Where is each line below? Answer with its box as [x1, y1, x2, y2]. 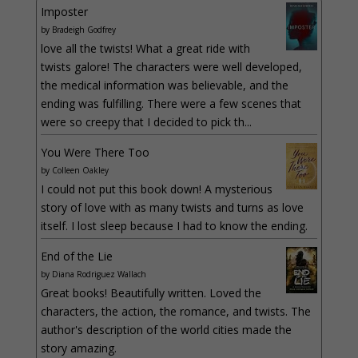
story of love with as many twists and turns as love [40, 199, 304, 215]
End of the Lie [40, 248, 113, 264]
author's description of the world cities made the [40, 321, 292, 337]
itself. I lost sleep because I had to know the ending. [40, 217, 308, 233]
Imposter [40, 3, 88, 19]
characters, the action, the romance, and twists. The [40, 303, 311, 319]
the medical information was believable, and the [40, 77, 288, 93]
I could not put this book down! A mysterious [40, 181, 272, 197]
